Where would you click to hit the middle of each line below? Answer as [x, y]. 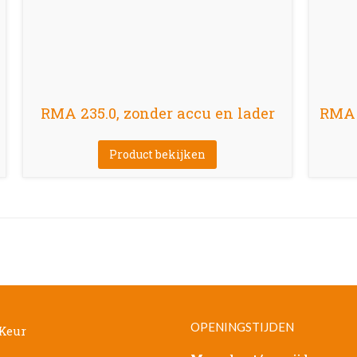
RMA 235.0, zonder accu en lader [157, 113]
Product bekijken [157, 154]
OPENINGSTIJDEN [242, 326]
